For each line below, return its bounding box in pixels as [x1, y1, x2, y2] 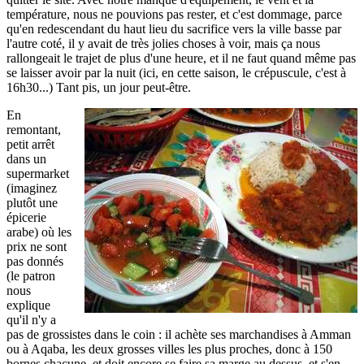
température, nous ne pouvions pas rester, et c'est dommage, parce [6, 7, 342, 22]
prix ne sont [6, 240, 67, 254]
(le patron [6, 269, 55, 284]
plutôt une [6, 196, 58, 210]
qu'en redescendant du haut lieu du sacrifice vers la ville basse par [6, 22, 341, 37]
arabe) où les [6, 225, 71, 240]
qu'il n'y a [6, 313, 56, 327]
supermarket [6, 167, 69, 181]
